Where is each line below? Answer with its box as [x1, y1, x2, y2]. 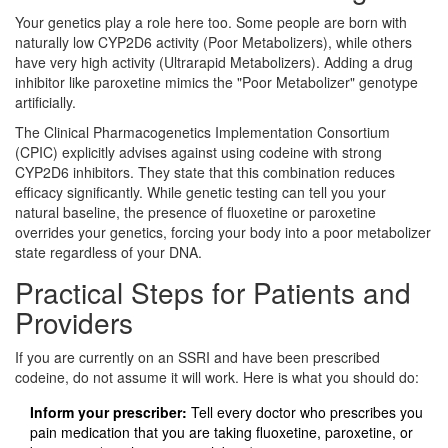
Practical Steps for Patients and [15, 271, 411, 312]
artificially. [15, 91, 76, 112]
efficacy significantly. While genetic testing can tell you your [15, 181, 386, 202]
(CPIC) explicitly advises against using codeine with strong [15, 141, 382, 162]
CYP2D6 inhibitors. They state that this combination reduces [15, 161, 395, 182]
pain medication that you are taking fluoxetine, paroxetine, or [30, 421, 413, 442]
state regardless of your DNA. [15, 241, 202, 262]
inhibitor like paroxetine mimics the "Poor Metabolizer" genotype [15, 71, 418, 92]
